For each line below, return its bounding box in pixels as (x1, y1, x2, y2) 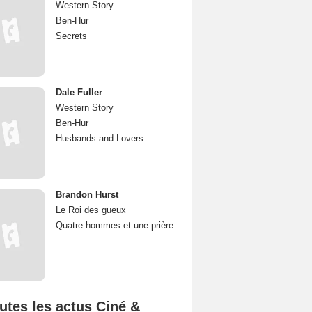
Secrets (56, 31, 87, 41)
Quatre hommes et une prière (56, 220, 173, 231)
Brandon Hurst (56, 189, 118, 200)
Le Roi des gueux (56, 205, 126, 215)
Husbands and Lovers (56, 133, 143, 143)
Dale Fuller (56, 87, 102, 97)
